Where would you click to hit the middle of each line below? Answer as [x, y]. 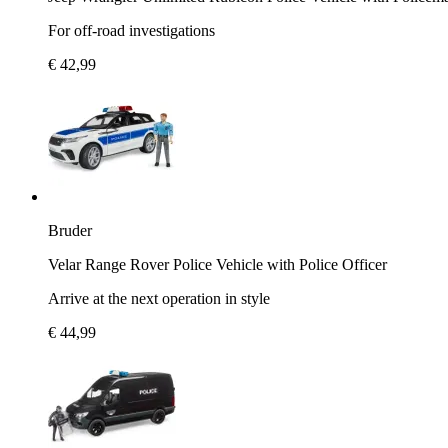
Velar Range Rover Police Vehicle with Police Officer [217, 264]
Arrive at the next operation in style [159, 298]
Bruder [70, 230]
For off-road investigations [131, 30]
